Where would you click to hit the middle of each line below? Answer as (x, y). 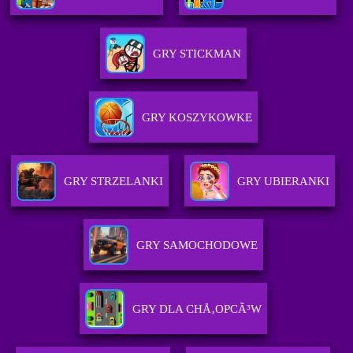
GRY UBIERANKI (284, 182)
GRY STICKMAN (197, 54)
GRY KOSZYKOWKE (197, 118)
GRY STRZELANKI (114, 182)
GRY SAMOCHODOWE (197, 245)
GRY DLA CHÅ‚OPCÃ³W (197, 309)
